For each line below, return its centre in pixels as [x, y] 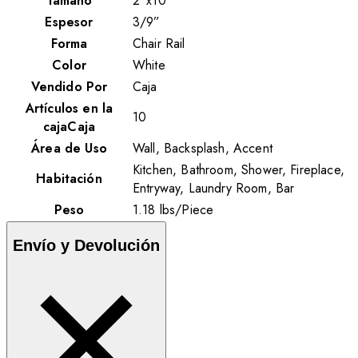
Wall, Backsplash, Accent [203, 148]
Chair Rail [159, 43]
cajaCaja [69, 126]
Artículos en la [69, 108]
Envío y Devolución [86, 246]
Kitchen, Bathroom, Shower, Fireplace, [239, 169]
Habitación [69, 178]
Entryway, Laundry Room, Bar [214, 188]
